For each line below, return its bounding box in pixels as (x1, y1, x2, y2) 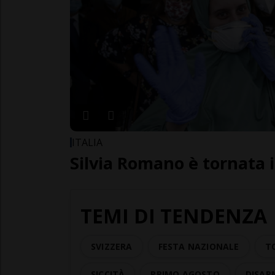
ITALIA (72, 135, 103, 149)
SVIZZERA (91, 240, 133, 252)
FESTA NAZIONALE (158, 240, 239, 252)
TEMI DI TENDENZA (80, 202, 267, 229)
